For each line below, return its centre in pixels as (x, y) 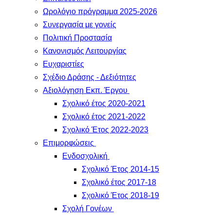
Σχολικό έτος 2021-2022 (104, 117)
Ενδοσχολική (86, 156)
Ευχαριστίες (64, 64)
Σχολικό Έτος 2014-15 (120, 169)
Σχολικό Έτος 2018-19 (120, 195)
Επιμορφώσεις (68, 143)
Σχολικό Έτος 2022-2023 (105, 130)
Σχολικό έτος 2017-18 (119, 182)
